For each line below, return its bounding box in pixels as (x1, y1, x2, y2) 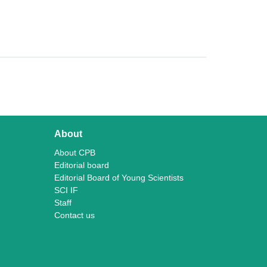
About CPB (54, 148, 95, 157)
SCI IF (54, 185, 78, 195)
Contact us (54, 210, 95, 220)
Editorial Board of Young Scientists (54, 173, 184, 182)
